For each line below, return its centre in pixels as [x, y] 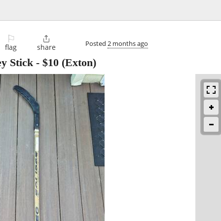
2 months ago [128, 43]
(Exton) [77, 63]
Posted [96, 43]
